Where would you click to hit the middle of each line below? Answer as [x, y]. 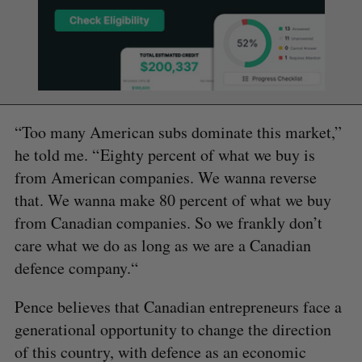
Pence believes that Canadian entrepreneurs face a [178, 307]
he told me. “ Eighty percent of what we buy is [164, 155]
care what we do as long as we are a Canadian [162, 246]
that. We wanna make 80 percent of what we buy [173, 200]
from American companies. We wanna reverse [165, 178]
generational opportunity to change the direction [173, 330]
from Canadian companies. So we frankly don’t [168, 223]
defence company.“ [76, 268]
